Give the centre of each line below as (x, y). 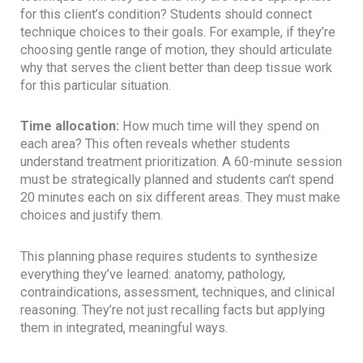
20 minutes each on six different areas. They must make (181, 198)
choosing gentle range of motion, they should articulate (177, 49)
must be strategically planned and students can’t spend (177, 180)
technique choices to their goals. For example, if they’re (178, 32)
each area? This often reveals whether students (156, 144)
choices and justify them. (92, 216)
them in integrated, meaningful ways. (124, 328)
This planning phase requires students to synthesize (169, 257)
